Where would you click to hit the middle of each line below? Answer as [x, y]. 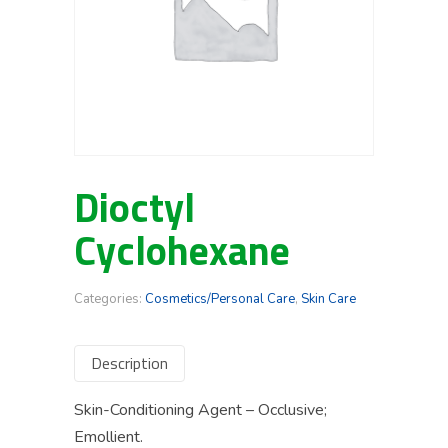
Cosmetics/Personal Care [220, 299]
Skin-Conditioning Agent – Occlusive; [200, 410]
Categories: [109, 299]
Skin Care [328, 299]
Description [129, 362]
